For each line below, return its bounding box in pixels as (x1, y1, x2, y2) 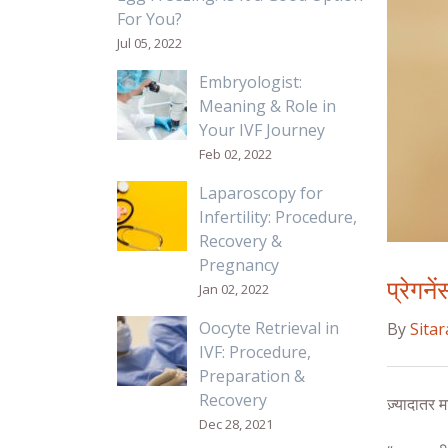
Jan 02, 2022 (198, 280, 269, 298)
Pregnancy (198, 254, 279, 276)
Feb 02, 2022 (198, 145, 272, 163)
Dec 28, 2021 (198, 415, 273, 433)
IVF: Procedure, (198, 341, 311, 363)
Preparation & (198, 365, 305, 387)
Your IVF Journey (198, 119, 325, 141)
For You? (117, 8, 182, 30)
